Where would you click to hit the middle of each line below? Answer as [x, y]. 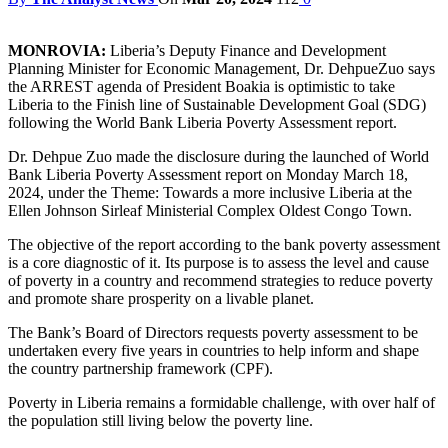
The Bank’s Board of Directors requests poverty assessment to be [213, 332]
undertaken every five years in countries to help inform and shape [213, 350]
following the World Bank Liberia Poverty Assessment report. [202, 122]
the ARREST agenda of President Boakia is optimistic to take [201, 86]
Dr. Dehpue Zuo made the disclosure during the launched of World [218, 156]
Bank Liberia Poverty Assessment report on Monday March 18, [208, 174]
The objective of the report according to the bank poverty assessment [224, 244]
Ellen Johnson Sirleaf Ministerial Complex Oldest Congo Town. [210, 210]
